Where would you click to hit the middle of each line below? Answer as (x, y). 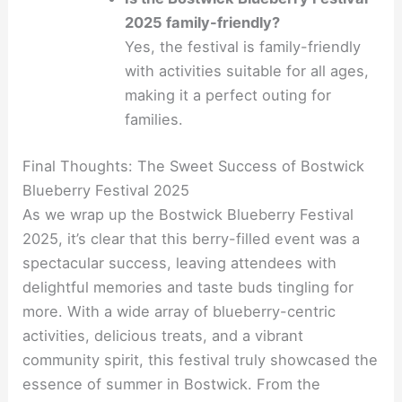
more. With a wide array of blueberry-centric (179, 311)
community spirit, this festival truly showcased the (201, 359)
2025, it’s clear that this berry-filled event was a (192, 238)
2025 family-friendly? (203, 22)
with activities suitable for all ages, (247, 70)
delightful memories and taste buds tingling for (188, 287)
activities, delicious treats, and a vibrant (163, 335)
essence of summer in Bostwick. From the (172, 384)
